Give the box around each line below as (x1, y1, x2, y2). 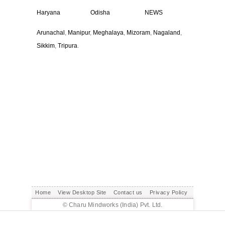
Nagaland (153, 29, 180, 36)
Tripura (58, 42, 77, 49)
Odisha (90, 9, 110, 16)
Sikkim (37, 42, 55, 49)
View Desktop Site (58, 189, 106, 195)
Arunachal (37, 29, 65, 36)
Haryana (37, 9, 60, 16)
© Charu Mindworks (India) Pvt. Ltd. (62, 201, 163, 208)
